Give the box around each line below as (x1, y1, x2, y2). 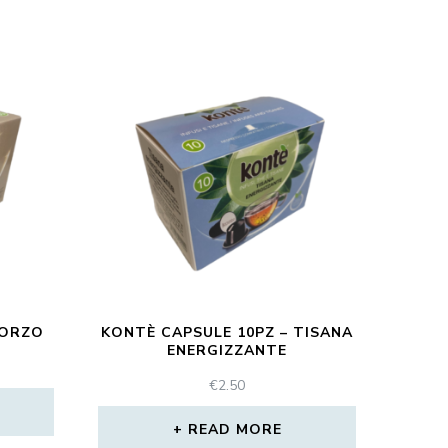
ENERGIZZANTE (167, 340, 288, 360)
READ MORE (187, 419, 282, 439)
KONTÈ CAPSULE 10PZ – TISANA (101, 322, 354, 342)
